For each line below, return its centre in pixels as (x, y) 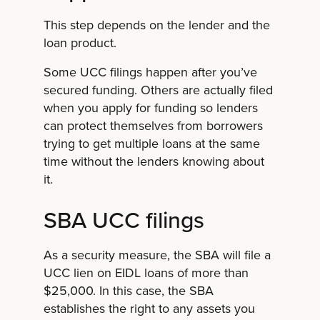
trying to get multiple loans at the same (151, 143)
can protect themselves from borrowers (153, 125)
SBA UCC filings (124, 219)
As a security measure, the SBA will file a (157, 255)
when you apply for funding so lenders (150, 107)
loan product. (80, 42)
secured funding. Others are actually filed (158, 90)
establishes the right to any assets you (149, 308)
